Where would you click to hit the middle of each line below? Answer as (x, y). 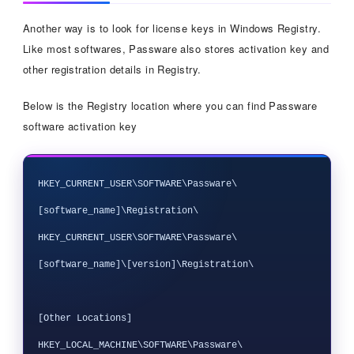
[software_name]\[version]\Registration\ (145, 264)
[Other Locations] (85, 318)
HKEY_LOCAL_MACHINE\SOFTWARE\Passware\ (140, 345)
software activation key (80, 126)
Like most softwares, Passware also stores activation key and (175, 48)
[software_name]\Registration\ (118, 211)
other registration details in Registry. (112, 69)
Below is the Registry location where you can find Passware (170, 105)
